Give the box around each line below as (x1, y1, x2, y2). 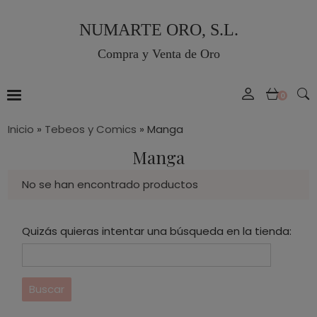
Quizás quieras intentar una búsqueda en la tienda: (22, 224, 292, 238)
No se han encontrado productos (22, 177, 198, 192)
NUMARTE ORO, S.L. (79, 21, 238, 39)
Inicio (8, 122, 34, 137)
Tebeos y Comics (45, 122, 137, 137)
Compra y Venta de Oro (97, 47, 220, 61)
